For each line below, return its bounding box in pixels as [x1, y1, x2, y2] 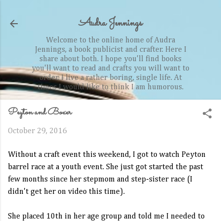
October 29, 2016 [8, 127, 67, 135]
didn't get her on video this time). [8, 188, 125, 196]
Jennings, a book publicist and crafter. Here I [35, 46, 186, 54]
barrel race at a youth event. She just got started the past [8, 163, 203, 171]
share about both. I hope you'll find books [39, 55, 182, 63]
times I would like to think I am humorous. [37, 83, 184, 91]
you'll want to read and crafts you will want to [32, 65, 189, 73]
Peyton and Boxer [8, 105, 72, 120]
